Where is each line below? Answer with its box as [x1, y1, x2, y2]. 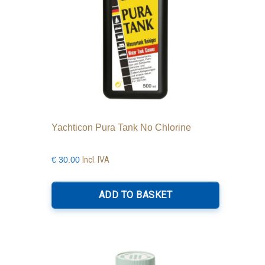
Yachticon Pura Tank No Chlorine [51, 122, 192, 132]
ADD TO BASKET [98, 189, 173, 201]
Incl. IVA [82, 154, 110, 164]
